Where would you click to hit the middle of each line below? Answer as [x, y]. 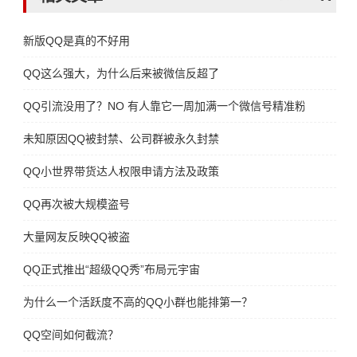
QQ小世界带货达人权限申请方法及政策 [122, 171]
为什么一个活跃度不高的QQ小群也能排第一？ [138, 302]
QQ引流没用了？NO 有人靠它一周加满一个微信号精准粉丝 [171, 106]
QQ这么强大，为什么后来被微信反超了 [122, 73]
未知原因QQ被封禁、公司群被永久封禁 [122, 139]
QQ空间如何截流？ [71, 335]
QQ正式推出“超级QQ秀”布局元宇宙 [112, 269]
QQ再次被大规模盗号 [77, 204]
